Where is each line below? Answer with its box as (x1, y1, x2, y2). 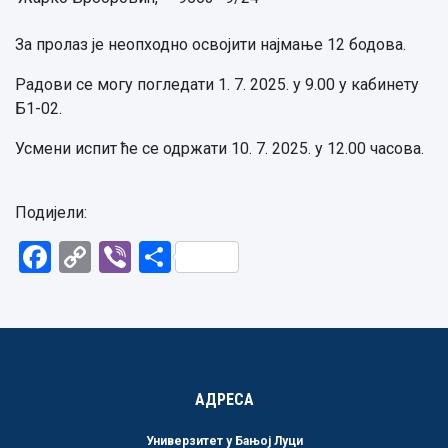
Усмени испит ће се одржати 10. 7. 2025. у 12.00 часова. (15, 139, 424, 158)
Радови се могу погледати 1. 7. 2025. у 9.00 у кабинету (15, 75, 419, 94)
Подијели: (15, 203, 87, 222)
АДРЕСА (194, 390, 254, 409)
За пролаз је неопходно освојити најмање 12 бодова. (15, 35, 406, 54)
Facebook (51, 238, 190, 276)
